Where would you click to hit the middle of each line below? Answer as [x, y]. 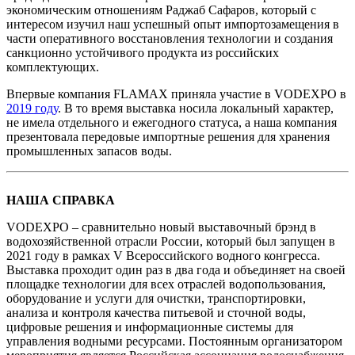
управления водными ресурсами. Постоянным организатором [174, 341]
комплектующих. [53, 67]
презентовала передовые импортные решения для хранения [168, 136]
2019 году [32, 108]
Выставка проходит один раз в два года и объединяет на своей [176, 269]
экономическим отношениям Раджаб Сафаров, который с [161, 10]
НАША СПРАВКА [61, 200]
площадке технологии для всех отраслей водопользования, [166, 284]
